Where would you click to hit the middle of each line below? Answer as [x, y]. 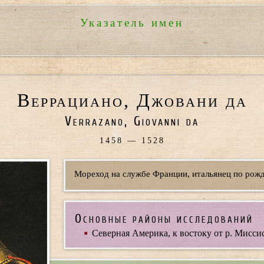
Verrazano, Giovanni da [132, 122]
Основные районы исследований [164, 218]
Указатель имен [132, 23]
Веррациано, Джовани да [132, 100]
